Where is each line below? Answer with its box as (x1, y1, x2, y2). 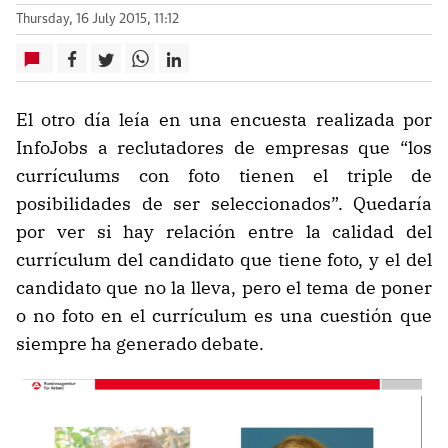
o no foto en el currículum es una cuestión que (16, 304, 432, 327)
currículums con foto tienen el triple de (16, 164, 432, 187)
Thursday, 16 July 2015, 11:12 (16, 13, 179, 26)
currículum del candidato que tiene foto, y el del (16, 248, 432, 271)
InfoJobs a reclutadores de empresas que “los (16, 136, 432, 159)
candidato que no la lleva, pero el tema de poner (16, 276, 432, 299)
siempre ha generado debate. (16, 332, 264, 355)
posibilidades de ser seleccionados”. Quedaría (16, 192, 432, 215)
